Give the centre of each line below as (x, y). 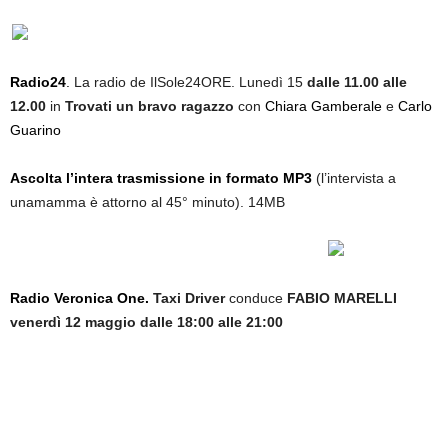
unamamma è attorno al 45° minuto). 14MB (149, 202)
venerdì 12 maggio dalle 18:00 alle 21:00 (146, 322)
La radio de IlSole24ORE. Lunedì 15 (190, 82)
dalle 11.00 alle (357, 82)
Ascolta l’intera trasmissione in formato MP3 (163, 178)
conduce (258, 298)
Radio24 (38, 82)
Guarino (35, 130)
